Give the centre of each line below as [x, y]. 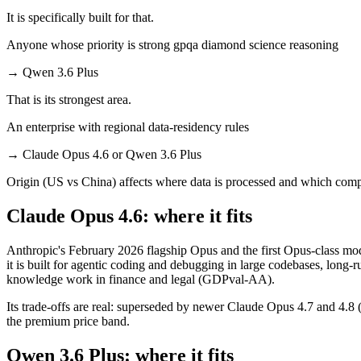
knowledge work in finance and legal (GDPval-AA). [141, 279]
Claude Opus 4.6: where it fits [129, 216]
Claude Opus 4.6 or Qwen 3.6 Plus [112, 154]
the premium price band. [68, 321]
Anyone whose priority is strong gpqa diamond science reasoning [172, 44]
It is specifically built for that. [80, 17]
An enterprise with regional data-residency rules [128, 127]
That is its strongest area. [69, 99]
